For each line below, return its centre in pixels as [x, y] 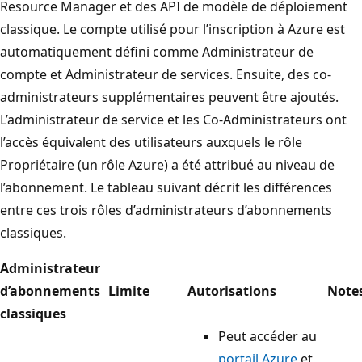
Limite [129, 290]
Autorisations [232, 290]
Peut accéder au [267, 336]
